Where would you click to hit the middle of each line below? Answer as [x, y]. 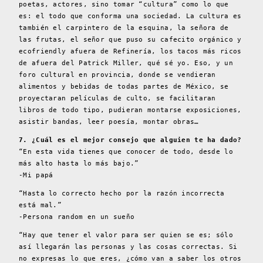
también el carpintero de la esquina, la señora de [124, 28]
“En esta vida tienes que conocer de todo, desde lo [126, 152]
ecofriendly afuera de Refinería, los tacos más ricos [130, 52]
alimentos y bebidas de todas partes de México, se [124, 87]
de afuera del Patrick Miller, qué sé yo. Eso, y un [126, 63]
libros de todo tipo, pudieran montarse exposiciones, [130, 110]
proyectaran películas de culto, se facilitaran [117, 99]
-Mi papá [36, 176]
